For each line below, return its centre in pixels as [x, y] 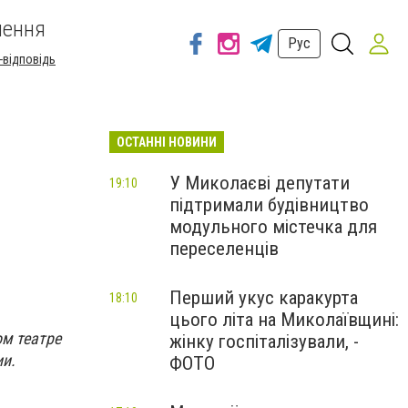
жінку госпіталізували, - [264, 342]
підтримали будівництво [269, 205]
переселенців [224, 249]
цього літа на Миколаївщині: [284, 320]
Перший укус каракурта [264, 298]
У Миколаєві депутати [260, 183]
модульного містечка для [273, 227]
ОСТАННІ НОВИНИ [167, 142]
